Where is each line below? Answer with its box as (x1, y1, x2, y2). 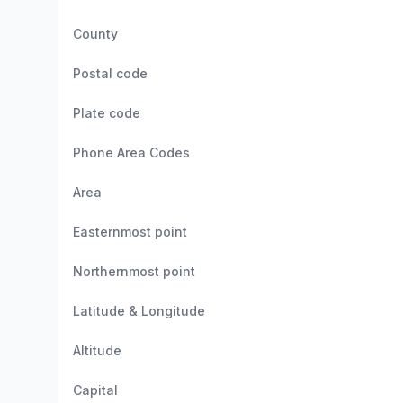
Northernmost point (73, 264, 195, 279)
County (73, 26, 118, 41)
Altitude (73, 343, 121, 358)
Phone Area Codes (73, 145, 190, 160)
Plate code (73, 105, 140, 121)
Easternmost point (73, 224, 187, 239)
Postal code (73, 66, 148, 81)
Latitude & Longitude (73, 303, 205, 318)
